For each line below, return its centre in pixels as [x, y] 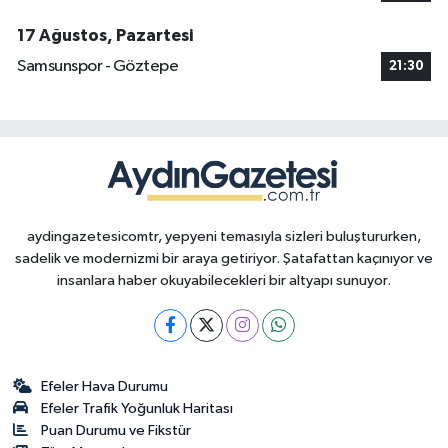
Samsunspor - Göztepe [97, 67]
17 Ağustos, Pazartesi [105, 35]
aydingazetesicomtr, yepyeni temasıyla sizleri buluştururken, [224, 236]
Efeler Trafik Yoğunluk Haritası [137, 408]
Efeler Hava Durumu [105, 386]
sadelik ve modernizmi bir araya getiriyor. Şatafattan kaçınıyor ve [224, 258]
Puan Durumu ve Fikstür [116, 430]
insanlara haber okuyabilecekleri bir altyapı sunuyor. [224, 280]
